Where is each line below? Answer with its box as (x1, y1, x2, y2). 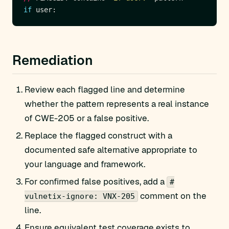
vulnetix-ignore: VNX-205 (25, 192, 135, 201)
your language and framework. (25, 158, 145, 170)
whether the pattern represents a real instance (25, 98, 209, 109)
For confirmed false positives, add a (25, 176, 167, 187)
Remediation (12, 52, 93, 69)
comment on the (138, 190, 207, 201)
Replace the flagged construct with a (25, 130, 172, 141)
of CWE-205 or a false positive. (25, 112, 149, 124)
